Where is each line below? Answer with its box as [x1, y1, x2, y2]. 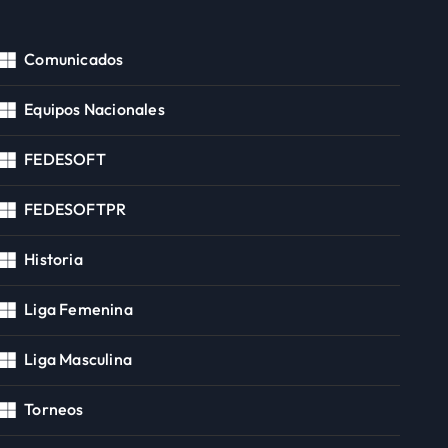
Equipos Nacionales [24, 98, 165, 119]
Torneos [24, 398, 84, 419]
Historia [24, 248, 83, 269]
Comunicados [24, 48, 124, 69]
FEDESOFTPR [24, 198, 127, 219]
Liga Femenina [24, 298, 133, 319]
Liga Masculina [24, 348, 133, 369]
